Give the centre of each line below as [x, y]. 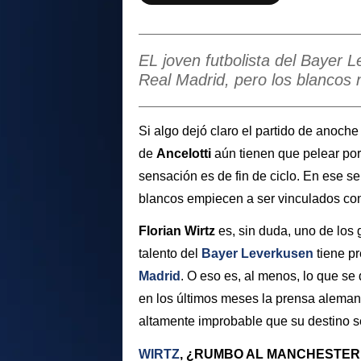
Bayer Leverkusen [257, 254]
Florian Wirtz [177, 231]
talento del [170, 254]
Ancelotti [184, 153]
